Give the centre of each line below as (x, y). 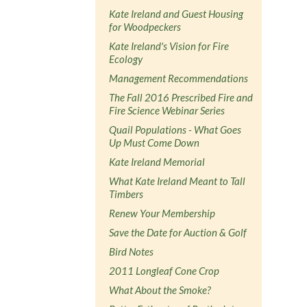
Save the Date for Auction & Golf (178, 232)
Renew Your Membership (162, 213)
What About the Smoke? (160, 290)
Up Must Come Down (155, 142)
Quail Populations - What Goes (175, 129)
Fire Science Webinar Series (167, 110)
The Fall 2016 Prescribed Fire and (181, 97)
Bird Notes (132, 251)
